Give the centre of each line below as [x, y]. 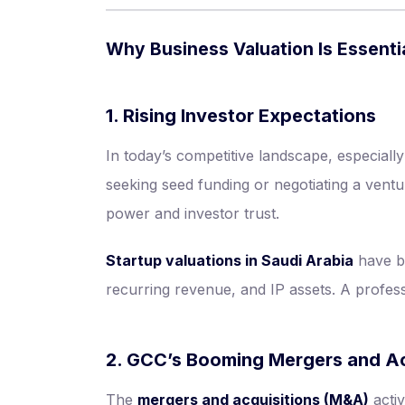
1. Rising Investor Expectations [241, 116]
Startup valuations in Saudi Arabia [230, 260]
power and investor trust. [193, 213]
